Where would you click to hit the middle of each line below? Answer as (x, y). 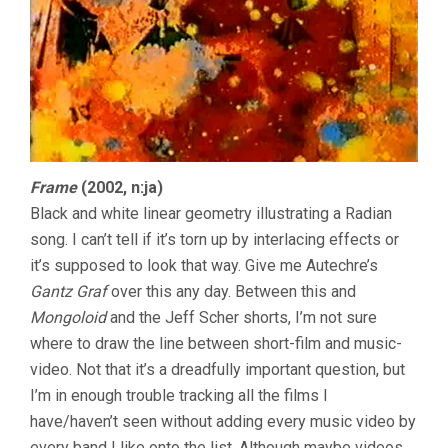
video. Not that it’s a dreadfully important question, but (217, 369)
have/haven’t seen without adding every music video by (223, 421)
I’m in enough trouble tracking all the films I (179, 395)
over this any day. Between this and (231, 291)
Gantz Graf (68, 291)
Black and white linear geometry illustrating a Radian (211, 213)
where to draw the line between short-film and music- (216, 343)
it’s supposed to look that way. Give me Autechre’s (204, 265)
